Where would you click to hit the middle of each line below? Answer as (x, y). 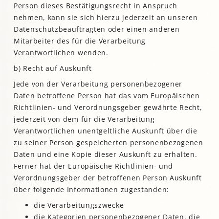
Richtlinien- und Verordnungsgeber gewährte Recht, (108, 108)
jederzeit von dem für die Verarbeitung (84, 119)
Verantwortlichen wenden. (61, 53)
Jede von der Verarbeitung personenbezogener (98, 84)
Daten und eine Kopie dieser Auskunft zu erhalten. (106, 154)
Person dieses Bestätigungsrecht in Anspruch (96, 6)
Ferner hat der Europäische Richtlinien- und (94, 166)
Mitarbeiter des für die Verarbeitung (80, 41)
